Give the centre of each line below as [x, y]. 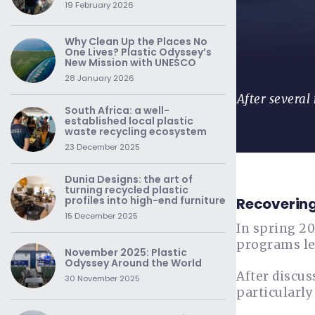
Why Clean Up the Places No [136, 41]
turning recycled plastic [127, 190]
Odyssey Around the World [133, 263]
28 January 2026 [99, 78]
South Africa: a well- [117, 110]
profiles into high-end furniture [145, 200]
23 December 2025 [102, 147]
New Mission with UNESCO [130, 63]
